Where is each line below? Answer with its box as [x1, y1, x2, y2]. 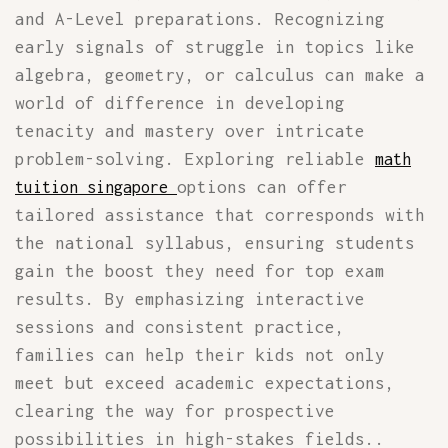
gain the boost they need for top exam [15, 261, 385, 281]
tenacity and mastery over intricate [15, 121, 365, 141]
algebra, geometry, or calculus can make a [15, 65, 425, 85]
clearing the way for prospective [15, 401, 335, 421]
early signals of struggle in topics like [15, 37, 415, 57]
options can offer [177, 177, 347, 197]
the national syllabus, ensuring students [15, 233, 415, 253]
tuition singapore [15, 178, 177, 196]
